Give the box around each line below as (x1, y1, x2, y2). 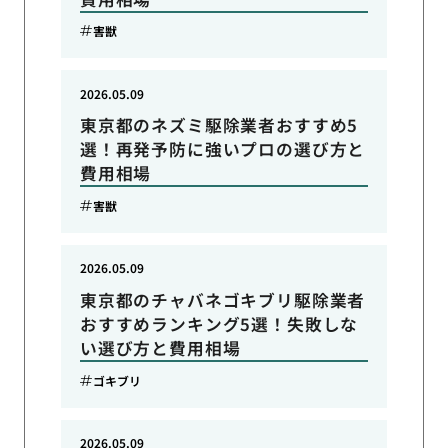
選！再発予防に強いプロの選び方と (79, 137, 366, 162)
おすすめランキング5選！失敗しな (79, 312, 359, 337)
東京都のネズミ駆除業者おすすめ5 (79, 113, 359, 138)
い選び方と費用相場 (79, 336, 241, 361)
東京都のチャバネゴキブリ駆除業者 (79, 288, 366, 313)
